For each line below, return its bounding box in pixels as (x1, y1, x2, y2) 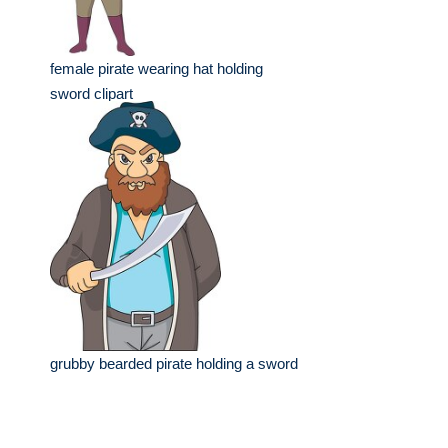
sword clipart (50, 85, 133, 102)
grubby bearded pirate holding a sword (50, 355, 298, 372)
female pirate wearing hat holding (50, 60, 263, 77)
